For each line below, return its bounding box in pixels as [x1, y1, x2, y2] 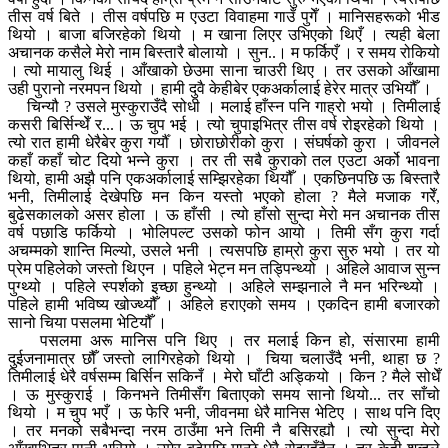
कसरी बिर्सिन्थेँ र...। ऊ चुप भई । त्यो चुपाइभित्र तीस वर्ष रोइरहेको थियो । [8, 116, 440, 134]
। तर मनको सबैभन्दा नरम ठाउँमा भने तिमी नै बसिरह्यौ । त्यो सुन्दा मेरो [8, 422, 440, 440]
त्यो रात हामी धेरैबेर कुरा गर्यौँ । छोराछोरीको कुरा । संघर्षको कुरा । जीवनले [8, 134, 440, 152]
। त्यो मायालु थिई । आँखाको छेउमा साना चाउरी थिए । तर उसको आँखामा [8, 62, 440, 80]
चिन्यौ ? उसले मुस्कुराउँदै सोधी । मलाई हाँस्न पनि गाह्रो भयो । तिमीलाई [8, 98, 440, 116]
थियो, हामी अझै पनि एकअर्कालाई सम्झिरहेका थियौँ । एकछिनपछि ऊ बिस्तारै [8, 170, 440, 188]
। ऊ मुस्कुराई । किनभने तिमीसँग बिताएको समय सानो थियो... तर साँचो [8, 386, 440, 404]
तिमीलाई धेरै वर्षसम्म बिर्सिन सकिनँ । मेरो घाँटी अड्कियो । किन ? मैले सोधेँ [8, 368, 440, 386]
